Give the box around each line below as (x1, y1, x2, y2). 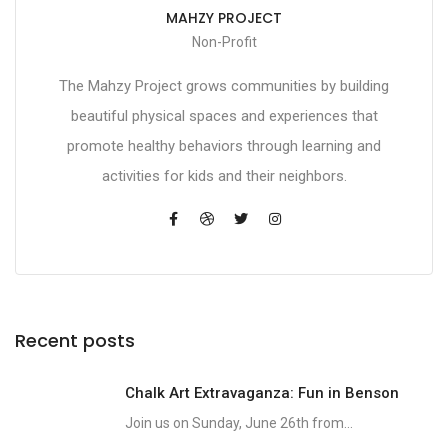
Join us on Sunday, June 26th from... (125, 415, 353, 432)
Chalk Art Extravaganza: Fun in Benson (125, 384, 399, 403)
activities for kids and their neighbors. (101, 167, 347, 186)
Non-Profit (191, 34, 257, 51)
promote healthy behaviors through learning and (67, 137, 381, 156)
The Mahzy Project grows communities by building (59, 77, 389, 96)
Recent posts (15, 328, 135, 354)
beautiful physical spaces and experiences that (70, 107, 378, 126)
